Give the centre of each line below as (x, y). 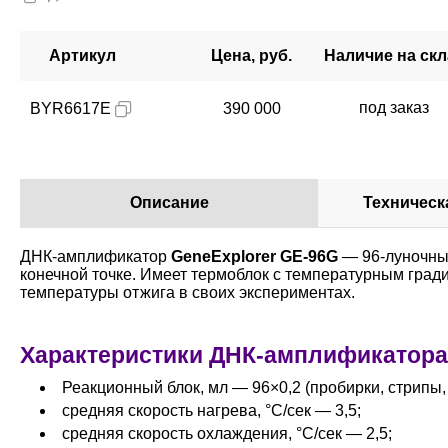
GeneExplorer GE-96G (254, 256)
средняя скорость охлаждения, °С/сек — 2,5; (227, 433)
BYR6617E (70, 108)
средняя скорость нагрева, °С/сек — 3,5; (211, 410)
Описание (169, 202)
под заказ (396, 107)
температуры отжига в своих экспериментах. (187, 292)
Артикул (82, 55)
